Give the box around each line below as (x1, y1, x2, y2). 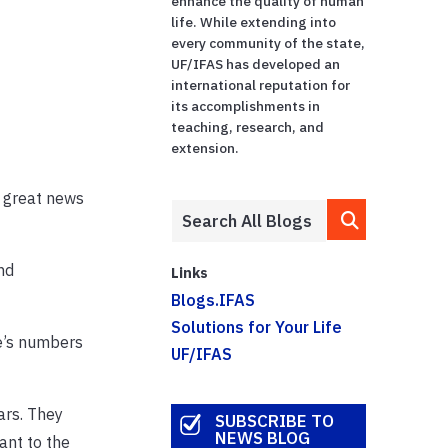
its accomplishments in (171, 96, 321, 115)
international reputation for (171, 75, 351, 94)
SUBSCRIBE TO (214, 410, 334, 433)
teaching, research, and (171, 117, 325, 136)
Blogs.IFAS (171, 289, 256, 310)
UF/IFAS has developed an (171, 54, 341, 73)
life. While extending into (171, 12, 337, 31)
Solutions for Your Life (171, 316, 343, 337)
